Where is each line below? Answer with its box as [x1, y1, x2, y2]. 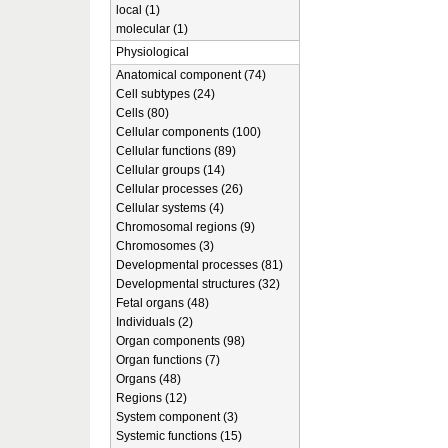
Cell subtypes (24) [116, 87, 215, 101]
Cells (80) [116, 106, 169, 120]
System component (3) [116, 410, 238, 424]
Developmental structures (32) [116, 277, 280, 291]
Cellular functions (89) [116, 144, 236, 158]
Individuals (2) [116, 315, 193, 329]
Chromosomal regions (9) [116, 220, 255, 234]
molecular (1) [116, 22, 188, 36]
